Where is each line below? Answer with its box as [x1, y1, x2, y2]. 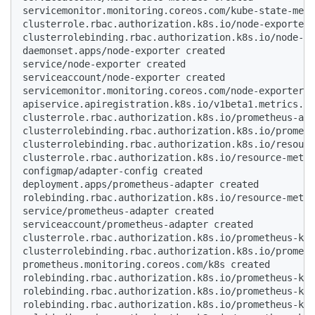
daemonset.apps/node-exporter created [22, 45, 225, 57]
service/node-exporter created [22, 58, 186, 70]
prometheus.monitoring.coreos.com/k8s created [22, 259, 270, 271]
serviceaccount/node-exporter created [22, 72, 225, 84]
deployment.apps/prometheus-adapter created [22, 179, 259, 191]
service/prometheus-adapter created [22, 205, 214, 217]
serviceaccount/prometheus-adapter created [22, 219, 253, 231]
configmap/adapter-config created [22, 165, 202, 177]
